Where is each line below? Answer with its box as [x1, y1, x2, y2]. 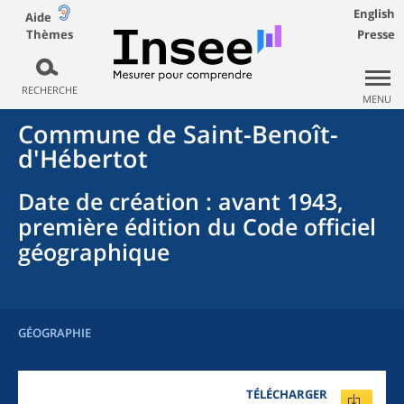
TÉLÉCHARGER [246, 386, 327, 402]
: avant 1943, [199, 186, 344, 216]
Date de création [18, 186, 199, 216]
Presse [357, 26, 395, 42]
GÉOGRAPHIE [18, 325, 91, 341]
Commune [18, 117, 141, 151]
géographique [18, 236, 170, 267]
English [353, 5, 395, 22]
